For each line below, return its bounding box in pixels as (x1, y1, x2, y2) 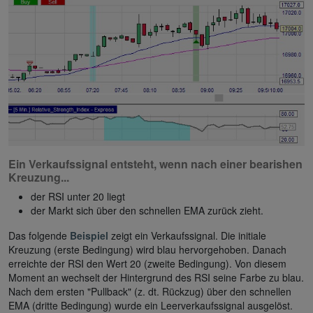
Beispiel (70, 228, 108, 243)
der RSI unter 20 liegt (31, 189, 125, 204)
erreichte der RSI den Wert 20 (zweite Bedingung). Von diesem (8, 256, 286, 271)
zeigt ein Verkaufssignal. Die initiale (108, 228, 266, 243)
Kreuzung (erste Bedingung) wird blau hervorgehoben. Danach (8, 242, 286, 257)
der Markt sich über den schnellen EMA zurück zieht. (31, 203, 263, 218)
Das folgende (8, 228, 70, 243)
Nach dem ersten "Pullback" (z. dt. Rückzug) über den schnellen (8, 284, 291, 299)
